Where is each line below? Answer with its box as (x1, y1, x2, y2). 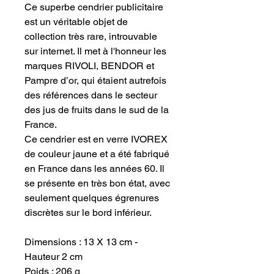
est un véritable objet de (24, 15, 128, 28)
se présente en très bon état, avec (24, 177, 170, 189)
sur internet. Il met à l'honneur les (24, 45, 166, 57)
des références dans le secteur (24, 89, 157, 101)
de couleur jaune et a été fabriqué (24, 147, 169, 160)
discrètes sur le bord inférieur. (24, 206, 152, 218)
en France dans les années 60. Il (24, 162, 165, 174)
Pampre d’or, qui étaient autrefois (24, 74, 166, 86)
